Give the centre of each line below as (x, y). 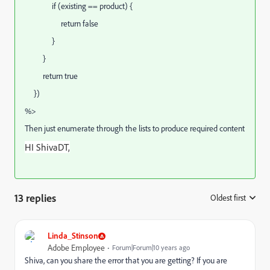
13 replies (35, 198)
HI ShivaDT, (47, 147)
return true (51, 76)
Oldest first (228, 198)
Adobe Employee (76, 248)
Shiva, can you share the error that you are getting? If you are (126, 260)
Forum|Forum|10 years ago (151, 247)
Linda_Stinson (73, 235)
